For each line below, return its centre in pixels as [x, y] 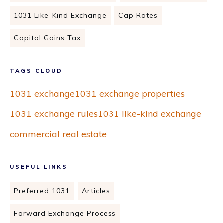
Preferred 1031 [42, 190]
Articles [96, 190]
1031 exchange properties [130, 93]
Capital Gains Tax [47, 38]
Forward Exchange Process [65, 213]
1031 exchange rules [54, 113]
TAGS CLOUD [36, 70]
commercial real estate [58, 134]
